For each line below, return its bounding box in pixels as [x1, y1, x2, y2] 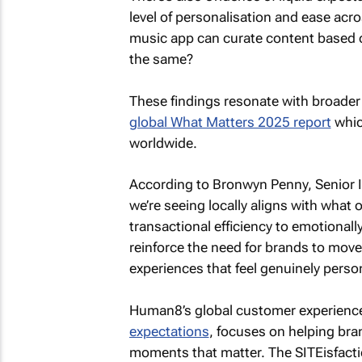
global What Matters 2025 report [128, 113, 331, 130]
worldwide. [128, 134, 197, 151]
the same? [128, 51, 193, 67]
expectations [128, 322, 209, 339]
